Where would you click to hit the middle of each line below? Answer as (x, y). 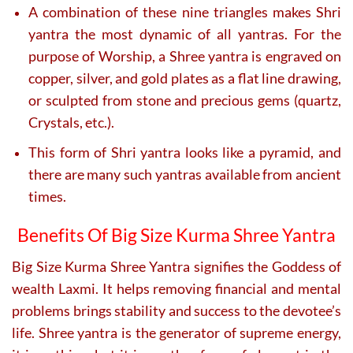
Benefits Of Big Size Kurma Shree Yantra (176, 235)
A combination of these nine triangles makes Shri (185, 12)
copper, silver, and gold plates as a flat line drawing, (185, 78)
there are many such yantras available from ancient (185, 174)
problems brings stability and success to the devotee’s (176, 311)
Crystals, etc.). (71, 123)
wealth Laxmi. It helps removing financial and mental (176, 289)
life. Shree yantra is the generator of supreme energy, (176, 333)
